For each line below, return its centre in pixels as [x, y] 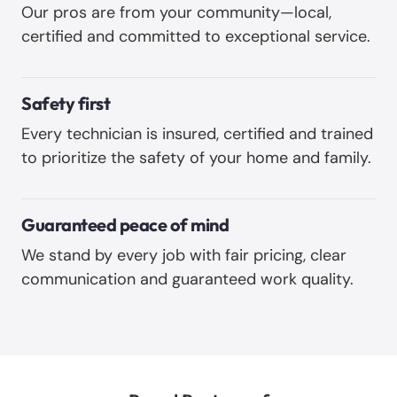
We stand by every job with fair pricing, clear [184, 255]
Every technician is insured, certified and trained [197, 133]
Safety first [66, 103]
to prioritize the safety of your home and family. [198, 157]
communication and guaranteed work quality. [187, 279]
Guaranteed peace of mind [125, 224]
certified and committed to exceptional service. [198, 36]
